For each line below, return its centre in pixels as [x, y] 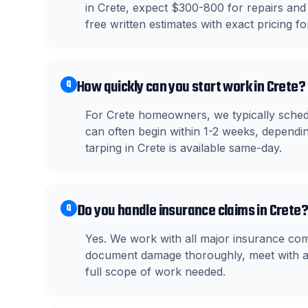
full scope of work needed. [155, 272]
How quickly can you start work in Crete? [191, 87]
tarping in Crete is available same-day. [184, 148]
